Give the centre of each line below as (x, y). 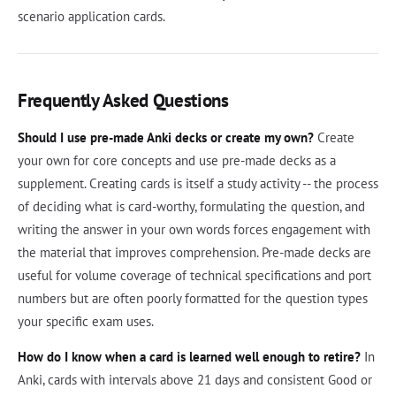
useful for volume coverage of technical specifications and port (194, 275)
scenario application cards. (91, 16)
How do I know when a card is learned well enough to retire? (189, 356)
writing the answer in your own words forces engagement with (194, 229)
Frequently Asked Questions (123, 100)
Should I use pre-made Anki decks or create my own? (166, 137)
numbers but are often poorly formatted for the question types (193, 298)
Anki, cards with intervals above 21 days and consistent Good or (195, 379)
